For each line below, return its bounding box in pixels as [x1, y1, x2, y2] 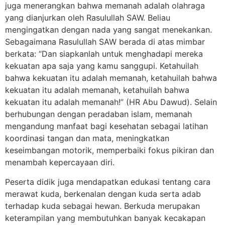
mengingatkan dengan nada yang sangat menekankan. [5, 25, 212, 35]
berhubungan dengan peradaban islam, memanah [5, 109, 192, 120]
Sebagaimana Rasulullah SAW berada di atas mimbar [5, 37, 205, 47]
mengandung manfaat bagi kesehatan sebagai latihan [5, 121, 208, 132]
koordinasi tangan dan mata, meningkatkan [5, 133, 169, 144]
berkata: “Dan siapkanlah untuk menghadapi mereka [5, 49, 203, 59]
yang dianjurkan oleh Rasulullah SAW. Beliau [5, 13, 170, 23]
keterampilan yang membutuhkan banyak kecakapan [5, 212, 205, 223]
